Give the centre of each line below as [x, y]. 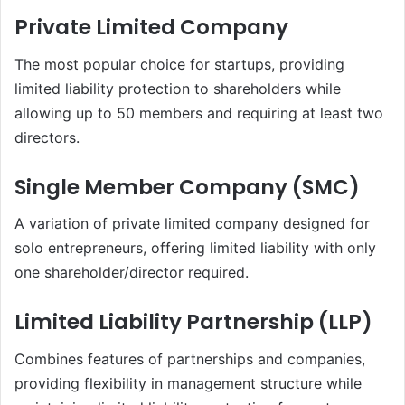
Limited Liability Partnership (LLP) [193, 322]
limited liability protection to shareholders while [178, 88]
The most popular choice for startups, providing [179, 64]
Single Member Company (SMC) [187, 187]
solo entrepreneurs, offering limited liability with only [195, 248]
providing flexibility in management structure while [188, 383]
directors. [47, 137]
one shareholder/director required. [132, 273]
